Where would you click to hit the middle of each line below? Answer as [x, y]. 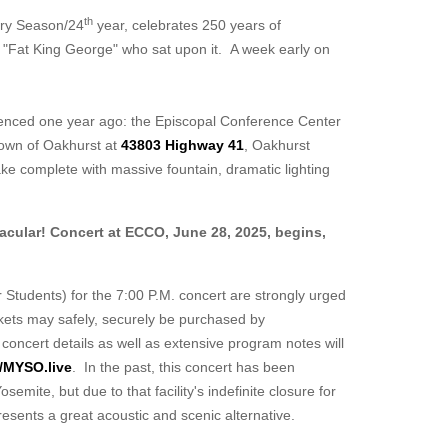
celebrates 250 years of [206, 25]
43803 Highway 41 [182, 145]
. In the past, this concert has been [183, 367]
